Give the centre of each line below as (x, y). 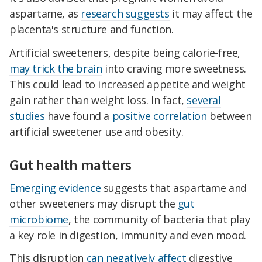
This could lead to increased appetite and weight (127, 84)
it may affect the (211, 14)
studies (27, 116)
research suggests (125, 14)
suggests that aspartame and (174, 187)
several (204, 100)
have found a (78, 116)
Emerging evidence (55, 187)
